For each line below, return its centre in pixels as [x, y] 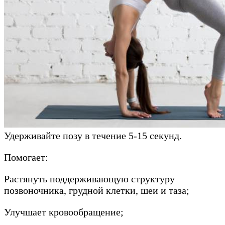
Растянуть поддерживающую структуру [89, 179]
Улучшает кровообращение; [64, 212]
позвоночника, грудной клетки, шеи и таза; [97, 191]
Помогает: [26, 157]
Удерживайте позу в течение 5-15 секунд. [93, 136]
